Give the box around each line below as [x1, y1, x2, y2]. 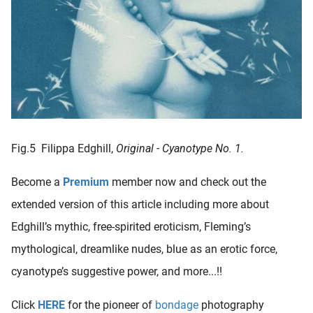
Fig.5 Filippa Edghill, [11, 142, 116, 156]
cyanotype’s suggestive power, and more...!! [11, 265, 222, 279]
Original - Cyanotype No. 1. [116, 142, 244, 156]
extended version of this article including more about [11, 198, 269, 212]
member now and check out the [109, 175, 266, 189]
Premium [63, 175, 109, 189]
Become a [11, 175, 63, 189]
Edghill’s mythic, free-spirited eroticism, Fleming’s [11, 220, 251, 234]
